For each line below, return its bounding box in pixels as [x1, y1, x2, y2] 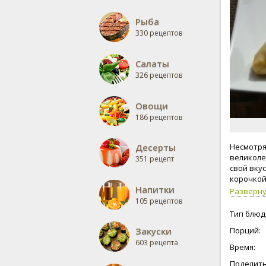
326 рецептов [135, 70, 182, 80]
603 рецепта [135, 237, 178, 248]
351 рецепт [135, 154, 174, 164]
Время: [230, 242, 255, 252]
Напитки [135, 183, 175, 195]
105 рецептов [135, 196, 182, 206]
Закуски [135, 225, 172, 237]
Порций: [230, 225, 261, 236]
